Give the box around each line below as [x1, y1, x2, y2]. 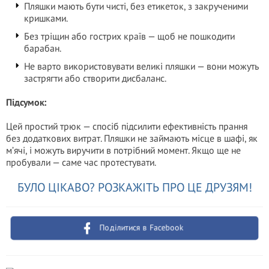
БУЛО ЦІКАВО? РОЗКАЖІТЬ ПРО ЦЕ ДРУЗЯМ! [17, 180, 252, 195]
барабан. [24, 42, 61, 54]
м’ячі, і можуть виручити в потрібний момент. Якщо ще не [6, 144, 241, 156]
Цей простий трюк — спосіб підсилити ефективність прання [6, 120, 247, 132]
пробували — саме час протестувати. [6, 156, 156, 168]
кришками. [24, 12, 68, 24]
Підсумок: [6, 96, 46, 108]
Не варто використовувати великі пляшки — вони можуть [24, 60, 259, 72]
